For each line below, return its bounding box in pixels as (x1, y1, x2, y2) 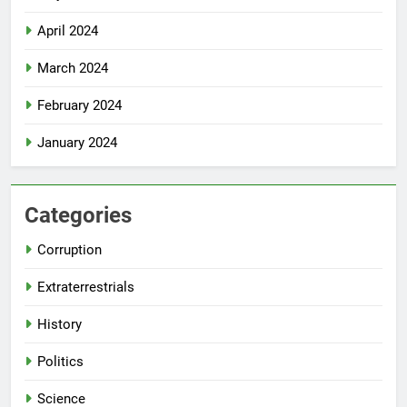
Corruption (37, 242, 102, 259)
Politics (37, 353, 84, 371)
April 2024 (37, 23, 98, 40)
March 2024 (37, 60, 108, 77)
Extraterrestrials (37, 279, 134, 296)
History (37, 316, 82, 333)
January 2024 (37, 134, 117, 152)
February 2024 (37, 97, 122, 114)
